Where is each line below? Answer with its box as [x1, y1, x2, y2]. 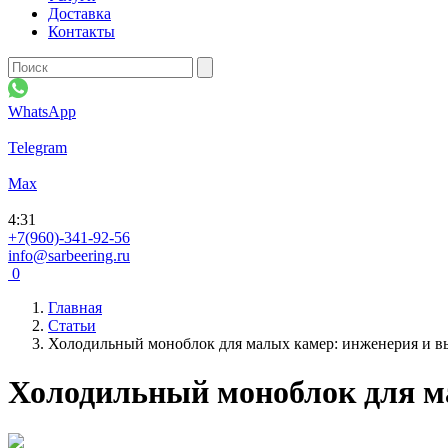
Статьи [48, 317, 96, 334]
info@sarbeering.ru [8, 247, 130, 264]
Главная [48, 299, 102, 316]
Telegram [8, 139, 67, 156]
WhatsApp [8, 103, 76, 120]
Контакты [48, 23, 115, 40]
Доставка [48, 5, 111, 22]
